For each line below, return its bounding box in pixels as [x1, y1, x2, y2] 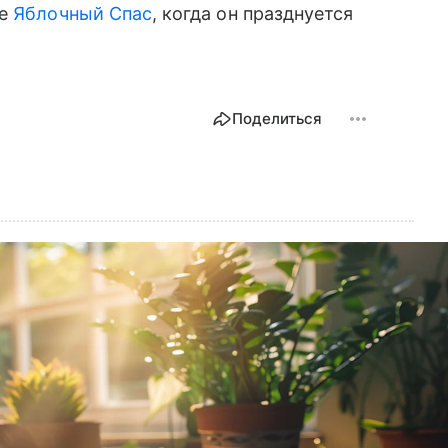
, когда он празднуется [152, 3, 354, 24]
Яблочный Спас [13, 3, 153, 24]
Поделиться [232, 109, 322, 128]
